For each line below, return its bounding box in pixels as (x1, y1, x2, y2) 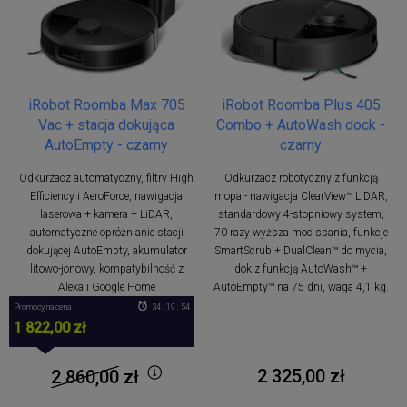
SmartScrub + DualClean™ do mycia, (214, 243, 387, 257)
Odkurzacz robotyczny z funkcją (223, 171, 378, 184)
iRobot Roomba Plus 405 (221, 95, 381, 114)
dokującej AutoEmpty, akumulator (25, 243, 187, 257)
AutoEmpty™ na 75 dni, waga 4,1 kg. (213, 280, 389, 293)
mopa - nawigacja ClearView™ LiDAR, (213, 189, 388, 203)
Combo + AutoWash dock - (216, 115, 385, 134)
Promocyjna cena (14, 302, 71, 312)
